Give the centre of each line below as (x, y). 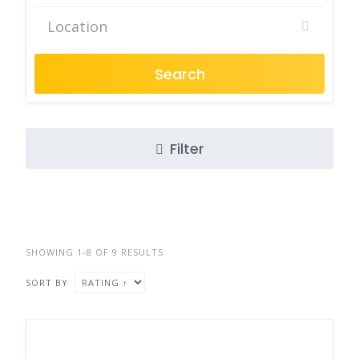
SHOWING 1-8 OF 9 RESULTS (95, 252)
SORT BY (47, 282)
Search (179, 74)
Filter (187, 149)
